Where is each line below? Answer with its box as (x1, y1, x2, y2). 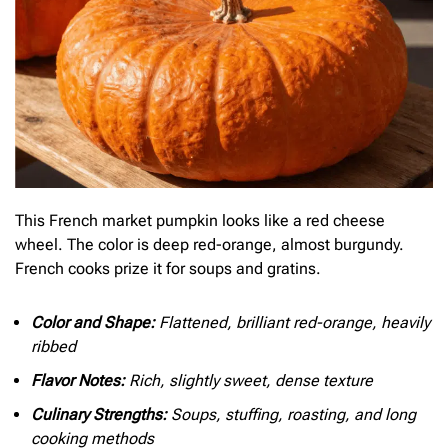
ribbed (31, 336, 76, 356)
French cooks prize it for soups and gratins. (15, 259, 321, 279)
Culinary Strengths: (31, 404, 167, 424)
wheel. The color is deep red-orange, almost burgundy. (15, 235, 404, 255)
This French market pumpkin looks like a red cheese (15, 211, 385, 231)
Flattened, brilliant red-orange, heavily (155, 312, 430, 332)
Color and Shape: (31, 312, 155, 332)
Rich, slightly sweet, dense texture (125, 370, 373, 390)
